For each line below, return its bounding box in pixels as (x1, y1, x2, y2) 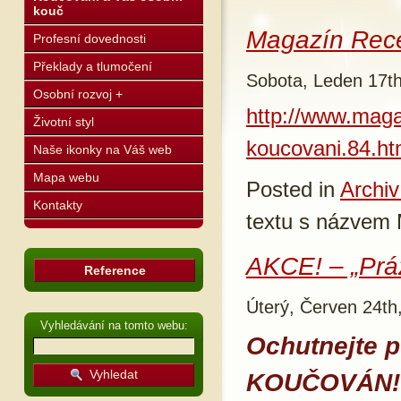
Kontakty (33, 198, 82, 212)
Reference (83, 263, 146, 277)
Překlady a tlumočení (33, 59, 152, 73)
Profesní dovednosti (33, 31, 146, 46)
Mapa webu (33, 170, 99, 184)
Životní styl (33, 115, 94, 129)
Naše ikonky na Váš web (33, 142, 172, 157)
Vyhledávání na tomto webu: (39, 319, 188, 332)
